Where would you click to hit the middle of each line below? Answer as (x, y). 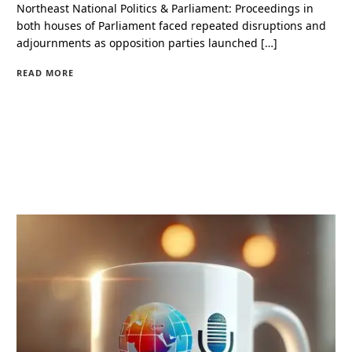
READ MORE (46, 72)
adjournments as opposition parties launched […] (147, 42)
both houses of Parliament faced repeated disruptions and (172, 25)
